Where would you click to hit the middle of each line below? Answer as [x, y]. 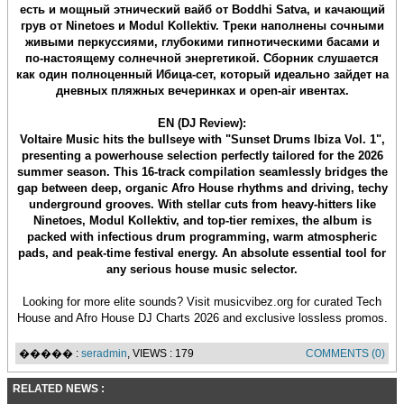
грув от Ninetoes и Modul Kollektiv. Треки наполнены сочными [202, 26]
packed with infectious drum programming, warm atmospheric [202, 237]
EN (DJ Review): [202, 123]
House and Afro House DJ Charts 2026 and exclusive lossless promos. [202, 318]
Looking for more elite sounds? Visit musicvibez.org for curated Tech [202, 302]
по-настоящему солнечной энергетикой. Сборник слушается [202, 58]
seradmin [104, 353]
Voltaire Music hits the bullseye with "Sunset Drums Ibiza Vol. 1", [202, 139]
